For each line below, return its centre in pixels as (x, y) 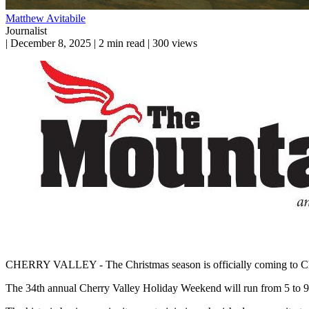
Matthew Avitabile (46, 18)
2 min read (122, 43)
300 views (175, 43)
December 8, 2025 (52, 43)
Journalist (26, 30)
